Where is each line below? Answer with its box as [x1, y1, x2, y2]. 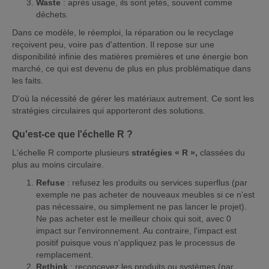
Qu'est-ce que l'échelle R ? [12, 128, 133, 139]
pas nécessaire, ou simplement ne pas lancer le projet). [36, 201, 247, 211]
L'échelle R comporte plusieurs [12, 147, 131, 157]
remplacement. [36, 249, 93, 259]
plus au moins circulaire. [12, 159, 104, 169]
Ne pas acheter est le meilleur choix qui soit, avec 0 [36, 213, 231, 223]
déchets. [36, 9, 68, 19]
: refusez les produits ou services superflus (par [65, 177, 247, 187]
